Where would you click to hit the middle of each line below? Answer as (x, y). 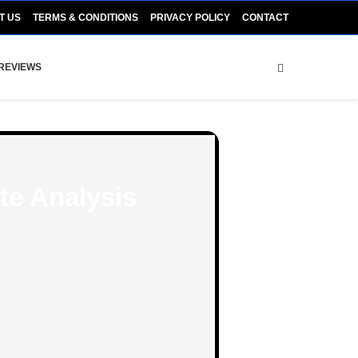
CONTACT (265, 18)
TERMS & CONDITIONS (86, 18)
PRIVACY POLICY (190, 18)
